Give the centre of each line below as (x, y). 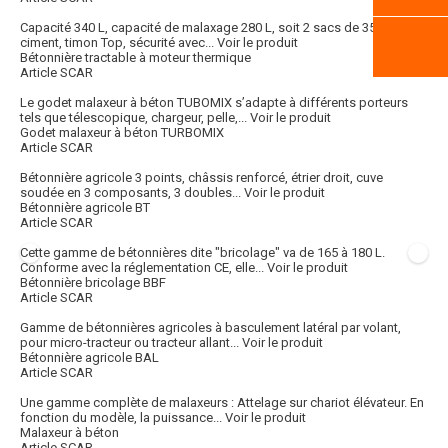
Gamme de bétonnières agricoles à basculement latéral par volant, (210, 328)
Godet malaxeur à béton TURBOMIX (122, 133)
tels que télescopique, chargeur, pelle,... (133, 118)
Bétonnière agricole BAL (89, 358)
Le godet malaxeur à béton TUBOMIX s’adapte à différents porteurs (214, 103)
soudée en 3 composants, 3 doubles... (130, 193)
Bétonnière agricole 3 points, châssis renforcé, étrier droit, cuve (201, 178)
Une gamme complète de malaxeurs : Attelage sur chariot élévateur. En (222, 403)
